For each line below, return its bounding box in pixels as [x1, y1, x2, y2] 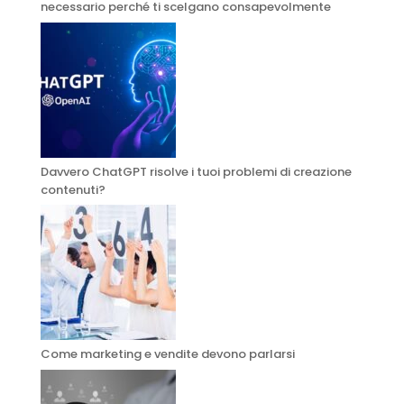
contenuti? [40, 180, 106, 198]
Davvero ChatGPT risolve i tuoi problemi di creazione [40, 162, 352, 180]
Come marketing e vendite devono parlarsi [40, 345, 295, 363]
